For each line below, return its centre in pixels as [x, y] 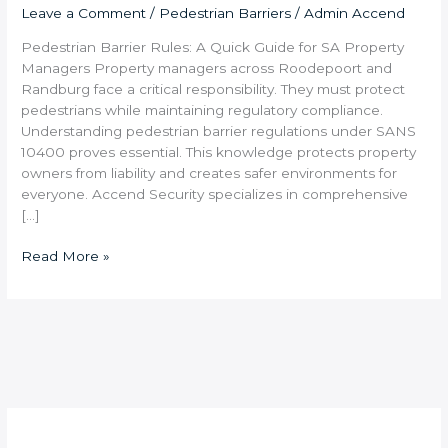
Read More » [66, 256]
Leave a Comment [84, 13]
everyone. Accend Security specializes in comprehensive [215, 193]
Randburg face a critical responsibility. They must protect [213, 88]
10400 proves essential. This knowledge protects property [219, 151]
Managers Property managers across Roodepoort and [207, 67]
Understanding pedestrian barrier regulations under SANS [219, 130]
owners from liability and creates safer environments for [209, 172]
